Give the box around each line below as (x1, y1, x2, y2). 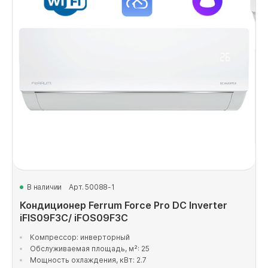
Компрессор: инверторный (30, 233, 130, 242)
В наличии (27, 182, 62, 191)
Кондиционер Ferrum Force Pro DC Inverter (20, 199, 227, 211)
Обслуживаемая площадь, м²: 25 (30, 244, 150, 253)
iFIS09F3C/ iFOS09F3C (20, 212, 128, 224)
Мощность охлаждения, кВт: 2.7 (30, 255, 147, 264)
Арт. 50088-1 (69, 182, 115, 191)
